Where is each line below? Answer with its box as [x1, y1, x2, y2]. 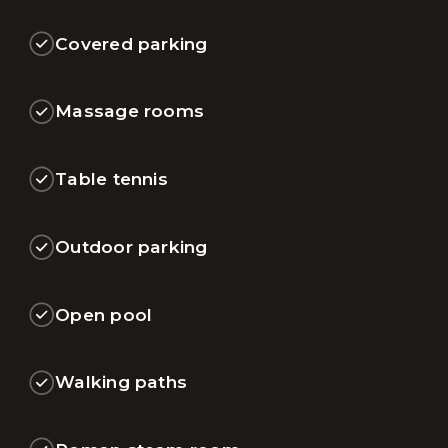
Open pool [55, 303, 153, 325]
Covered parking [55, 32, 208, 54]
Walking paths [55, 371, 188, 393]
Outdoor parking [55, 235, 208, 257]
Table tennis [55, 168, 168, 190]
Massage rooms [55, 100, 205, 122]
